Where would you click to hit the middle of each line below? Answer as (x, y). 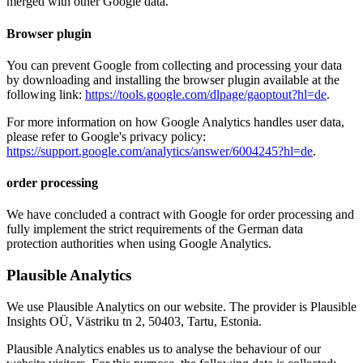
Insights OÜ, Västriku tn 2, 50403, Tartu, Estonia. (134, 321)
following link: (46, 94)
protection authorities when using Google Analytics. (139, 244)
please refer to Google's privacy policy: (106, 136)
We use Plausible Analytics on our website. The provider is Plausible (181, 306)
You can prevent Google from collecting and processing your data (174, 65)
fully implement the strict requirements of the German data (155, 229)
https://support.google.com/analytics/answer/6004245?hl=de (160, 151)
